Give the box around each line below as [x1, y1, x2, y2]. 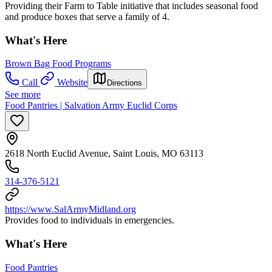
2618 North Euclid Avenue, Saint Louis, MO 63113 [5, 148, 203, 159]
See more [5, 89, 41, 100]
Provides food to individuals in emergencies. [5, 215, 174, 226]
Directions [107, 78, 142, 88]
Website [57, 77, 87, 88]
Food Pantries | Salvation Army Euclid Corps [5, 100, 177, 111]
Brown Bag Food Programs [5, 58, 111, 69]
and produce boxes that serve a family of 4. [5, 11, 169, 22]
